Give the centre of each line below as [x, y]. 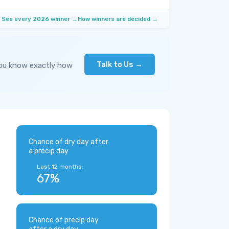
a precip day [49, 151]
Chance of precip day [64, 220]
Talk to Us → [120, 64]
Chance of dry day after [68, 142]
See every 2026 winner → [40, 19]
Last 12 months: [60, 167]
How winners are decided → [118, 19]
